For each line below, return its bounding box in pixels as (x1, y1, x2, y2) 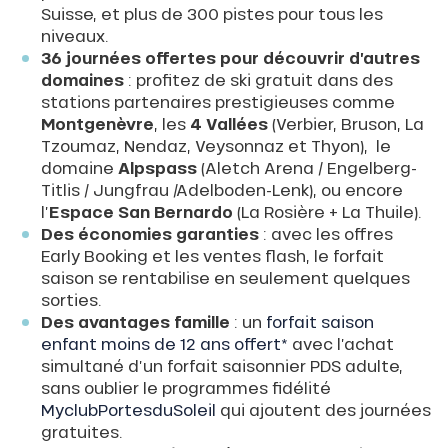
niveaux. (40, 25, 109, 47)
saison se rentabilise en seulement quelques (40, 267, 410, 289)
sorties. (40, 289, 102, 311)
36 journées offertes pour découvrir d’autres (40, 47, 420, 69)
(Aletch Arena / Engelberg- (200, 157, 417, 179)
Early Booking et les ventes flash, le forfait (40, 245, 384, 267)
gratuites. (40, 421, 123, 443)
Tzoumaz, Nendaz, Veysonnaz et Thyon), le (40, 135, 391, 157)
